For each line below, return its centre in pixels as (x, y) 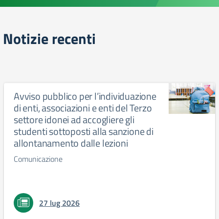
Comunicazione (38, 159)
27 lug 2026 (59, 203)
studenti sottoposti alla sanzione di (84, 131)
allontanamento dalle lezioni (71, 143)
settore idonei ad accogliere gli (74, 120)
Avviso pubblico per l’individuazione (85, 96)
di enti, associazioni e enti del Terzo (83, 108)
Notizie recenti (49, 39)
